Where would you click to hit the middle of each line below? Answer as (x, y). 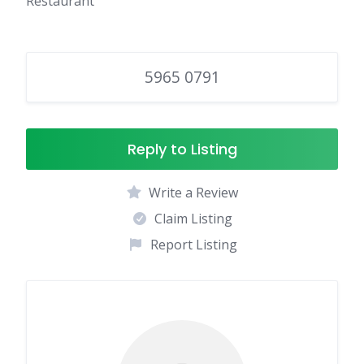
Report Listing (193, 245)
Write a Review (193, 193)
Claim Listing (193, 219)
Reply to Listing (182, 149)
